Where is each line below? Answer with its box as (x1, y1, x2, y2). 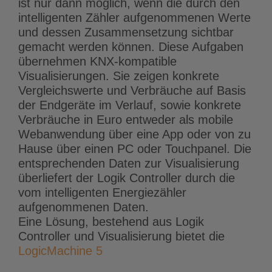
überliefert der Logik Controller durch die (18, 171, 235, 185)
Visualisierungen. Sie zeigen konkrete (18, 69, 219, 83)
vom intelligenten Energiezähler (18, 185, 186, 199)
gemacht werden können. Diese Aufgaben (18, 39, 243, 53)
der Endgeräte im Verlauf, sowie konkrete (18, 98, 241, 112)
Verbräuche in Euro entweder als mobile (18, 112, 233, 126)
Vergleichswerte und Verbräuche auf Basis (18, 83, 246, 97)
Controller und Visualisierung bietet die (18, 229, 225, 243)
